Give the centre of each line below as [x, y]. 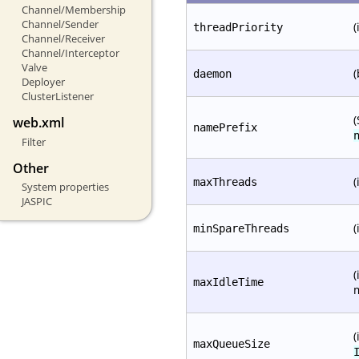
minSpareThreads [241, 228]
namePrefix [225, 127]
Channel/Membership [73, 10]
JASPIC [36, 202]
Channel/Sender [60, 24]
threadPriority [238, 27]
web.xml [38, 123]
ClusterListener [57, 97]
